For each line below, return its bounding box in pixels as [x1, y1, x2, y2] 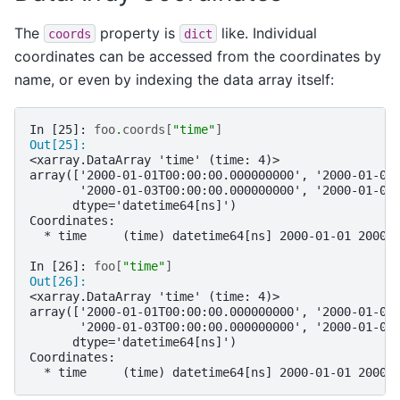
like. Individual [217, 23, 317, 42]
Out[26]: [29, 273, 94, 288]
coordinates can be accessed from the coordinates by [14, 46, 381, 65]
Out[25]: [29, 137, 94, 152]
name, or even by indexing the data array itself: [14, 70, 334, 88]
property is [96, 23, 179, 42]
